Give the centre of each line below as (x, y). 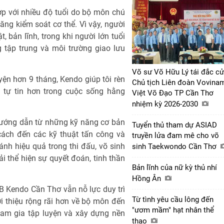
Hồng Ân (147, 178)
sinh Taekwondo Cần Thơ (175, 146)
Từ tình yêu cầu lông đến (173, 199)
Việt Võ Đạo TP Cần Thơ (173, 93)
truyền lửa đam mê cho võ (175, 135)
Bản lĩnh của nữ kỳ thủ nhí (174, 167)
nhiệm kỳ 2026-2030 (166, 104)
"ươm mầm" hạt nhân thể (173, 210)
